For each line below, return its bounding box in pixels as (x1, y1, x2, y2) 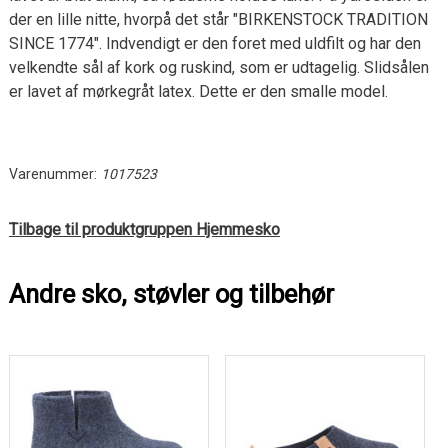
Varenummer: (8, 165, 97, 182)
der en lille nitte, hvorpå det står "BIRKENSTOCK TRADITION (8, 9, 428, 29)
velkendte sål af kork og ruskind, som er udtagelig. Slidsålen (8, 57, 429, 77)
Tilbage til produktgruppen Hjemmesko (8, 219, 280, 239)
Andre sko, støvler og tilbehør (8, 278, 334, 309)
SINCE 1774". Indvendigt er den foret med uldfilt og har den (8, 33, 421, 53)
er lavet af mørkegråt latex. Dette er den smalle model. (8, 81, 388, 101)
